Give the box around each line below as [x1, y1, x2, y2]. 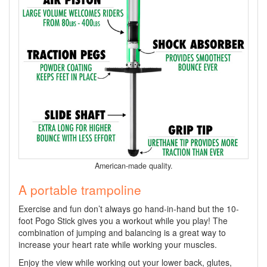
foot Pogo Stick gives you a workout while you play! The [18, 214, 228, 226]
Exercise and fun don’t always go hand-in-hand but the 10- [18, 202, 239, 215]
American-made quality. [94, 160, 173, 171]
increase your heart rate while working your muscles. [18, 238, 217, 250]
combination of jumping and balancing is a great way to [18, 226, 226, 238]
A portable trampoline [18, 180, 141, 198]
